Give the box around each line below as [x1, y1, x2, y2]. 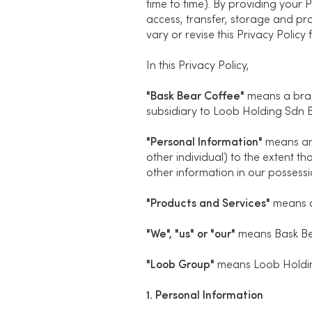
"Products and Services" [146, 198, 270, 210]
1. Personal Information [146, 290, 263, 302]
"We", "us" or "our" [146, 229, 235, 240]
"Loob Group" [146, 260, 214, 271]
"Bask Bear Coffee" [146, 91, 244, 102]
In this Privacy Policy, [146, 61, 249, 72]
